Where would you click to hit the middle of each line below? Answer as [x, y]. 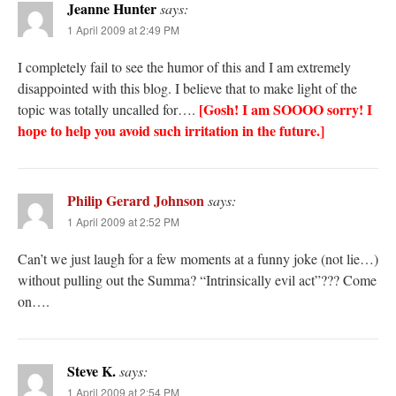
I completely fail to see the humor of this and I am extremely [184, 67]
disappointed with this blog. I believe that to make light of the [187, 88]
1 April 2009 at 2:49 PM [123, 30]
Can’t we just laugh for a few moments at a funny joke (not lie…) [198, 259]
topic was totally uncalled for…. [108, 110]
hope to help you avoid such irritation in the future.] [171, 131]
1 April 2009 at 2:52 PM [123, 222]
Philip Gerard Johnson [136, 201]
